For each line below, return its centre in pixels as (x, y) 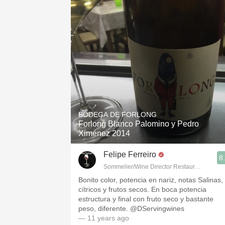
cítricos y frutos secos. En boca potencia (142, 189)
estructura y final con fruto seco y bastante (146, 199)
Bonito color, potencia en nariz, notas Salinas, (151, 180)
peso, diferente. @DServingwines (131, 208)
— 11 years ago (104, 218)
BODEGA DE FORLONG (118, 115)
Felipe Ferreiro (130, 154)
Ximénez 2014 (104, 133)
